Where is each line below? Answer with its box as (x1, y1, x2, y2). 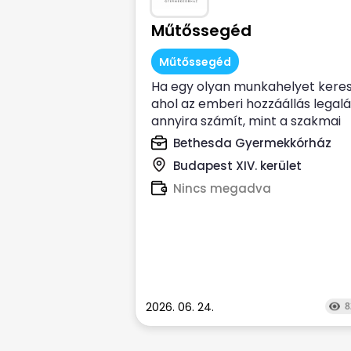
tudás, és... (151, 129, 212, 147)
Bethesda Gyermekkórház (173, 135, 331, 151)
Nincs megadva (173, 180, 271, 197)
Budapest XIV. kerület (173, 157, 302, 174)
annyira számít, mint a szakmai (151, 112, 341, 130)
